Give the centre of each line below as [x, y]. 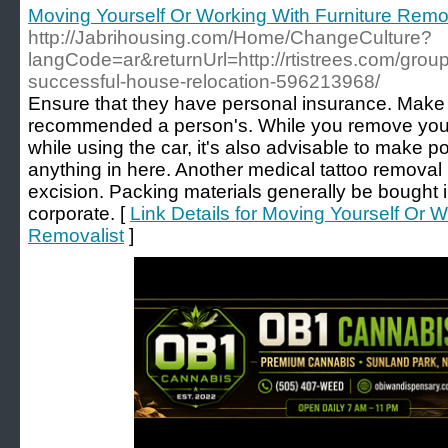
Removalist [76, 235]
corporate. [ [79, 213]
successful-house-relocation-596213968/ [204, 81]
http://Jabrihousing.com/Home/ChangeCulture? [230, 37]
